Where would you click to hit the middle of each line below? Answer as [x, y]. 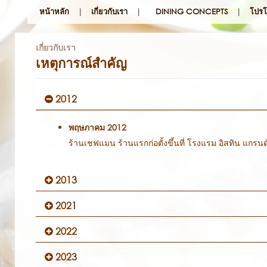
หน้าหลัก [54, 12]
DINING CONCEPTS [192, 12]
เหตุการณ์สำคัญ [81, 63]
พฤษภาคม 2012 [97, 127]
